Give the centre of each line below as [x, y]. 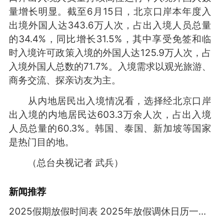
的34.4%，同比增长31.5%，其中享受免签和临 [110, 39]
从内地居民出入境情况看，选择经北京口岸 [110, 100]
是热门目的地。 [41, 142]
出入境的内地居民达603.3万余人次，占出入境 [110, 114]
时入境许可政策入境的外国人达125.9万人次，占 [110, 52]
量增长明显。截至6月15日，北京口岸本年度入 [110, 11]
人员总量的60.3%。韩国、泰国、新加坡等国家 [110, 128]
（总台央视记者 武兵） [66, 162]
